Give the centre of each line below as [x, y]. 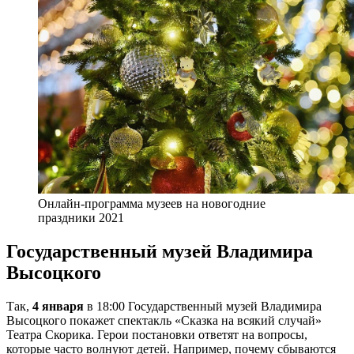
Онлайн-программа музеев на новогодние [152, 204]
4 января [58, 307]
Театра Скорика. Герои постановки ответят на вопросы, [157, 335]
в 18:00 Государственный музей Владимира [203, 307]
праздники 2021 [81, 218]
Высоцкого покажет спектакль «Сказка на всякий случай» [164, 321]
